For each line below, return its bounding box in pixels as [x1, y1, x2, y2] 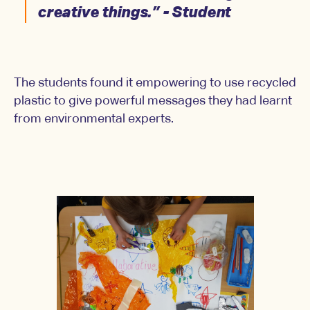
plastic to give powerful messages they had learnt [14, 95, 292, 108]
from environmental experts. [14, 113, 174, 126]
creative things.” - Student [37, 6, 231, 21]
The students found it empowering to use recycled [14, 77, 296, 90]
